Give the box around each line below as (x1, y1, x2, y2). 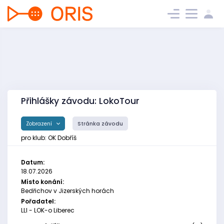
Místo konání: (21, 177, 64, 186)
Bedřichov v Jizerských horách (21, 186, 114, 195)
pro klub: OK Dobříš (21, 133, 76, 142)
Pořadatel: (21, 197, 55, 206)
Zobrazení (26, 119, 53, 127)
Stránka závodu (77, 119, 123, 127)
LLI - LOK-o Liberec (21, 206, 74, 215)
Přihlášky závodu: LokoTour (21, 95, 139, 107)
